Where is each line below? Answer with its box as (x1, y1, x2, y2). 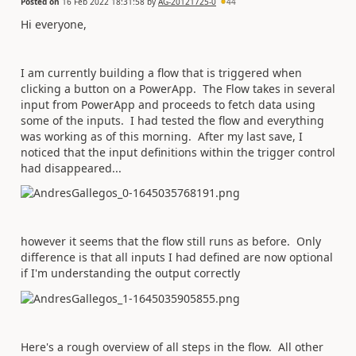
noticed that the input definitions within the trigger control (21, 144, 335, 160)
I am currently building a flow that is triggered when (21, 64, 302, 80)
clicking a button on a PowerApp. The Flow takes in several (21, 80, 335, 96)
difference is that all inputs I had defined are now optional (21, 250, 333, 265)
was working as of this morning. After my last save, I (21, 128, 303, 144)
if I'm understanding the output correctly (21, 265, 240, 281)
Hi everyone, (21, 16, 87, 32)
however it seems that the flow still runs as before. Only (21, 234, 321, 250)
